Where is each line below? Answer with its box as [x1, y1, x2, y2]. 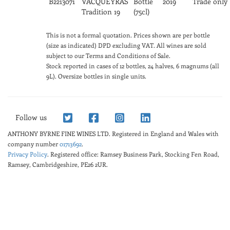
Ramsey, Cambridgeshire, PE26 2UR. [8, 160, 108, 168]
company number [8, 139, 60, 148]
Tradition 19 [81, 6, 120, 16]
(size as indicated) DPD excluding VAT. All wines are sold [46, 41, 206, 49]
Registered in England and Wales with [110, 129, 219, 138]
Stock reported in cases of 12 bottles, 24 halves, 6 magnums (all [46, 61, 219, 70]
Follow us [15, 112, 47, 122]
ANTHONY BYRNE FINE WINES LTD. [8, 129, 110, 138]
